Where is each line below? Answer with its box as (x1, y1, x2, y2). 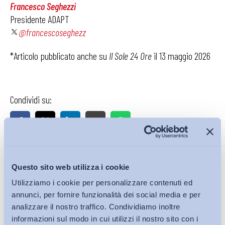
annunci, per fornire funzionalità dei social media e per (12, 190, 200, 199)
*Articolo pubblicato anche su (10, 50, 109, 62)
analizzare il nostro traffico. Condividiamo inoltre (12, 202, 180, 211)
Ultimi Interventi (10, 147, 77, 162)
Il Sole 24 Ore (109, 50, 152, 62)
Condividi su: (10, 93, 52, 105)
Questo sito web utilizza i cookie (12, 162, 130, 171)
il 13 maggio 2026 (152, 50, 210, 62)
